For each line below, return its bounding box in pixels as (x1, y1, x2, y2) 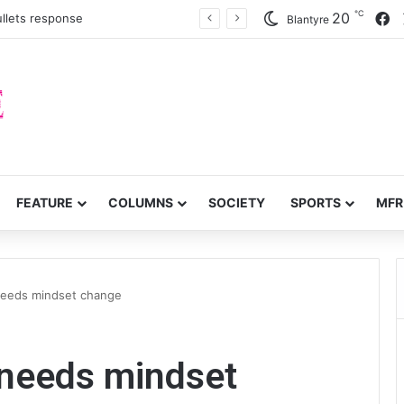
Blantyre (287, 13, 329, 26)
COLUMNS (108, 195, 173, 210)
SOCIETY (208, 195, 265, 210)
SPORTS (290, 195, 341, 210)
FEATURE (16, 195, 73, 210)
